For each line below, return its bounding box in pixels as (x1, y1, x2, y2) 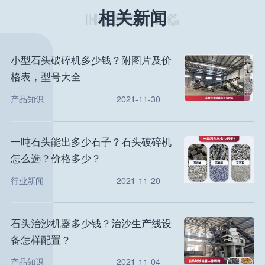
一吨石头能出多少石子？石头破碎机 (10, 134, 172, 149)
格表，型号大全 (10, 69, 81, 83)
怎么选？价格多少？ (10, 151, 101, 166)
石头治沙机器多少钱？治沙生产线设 (10, 215, 172, 230)
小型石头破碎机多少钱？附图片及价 (10, 52, 172, 67)
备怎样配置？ (10, 232, 71, 247)
